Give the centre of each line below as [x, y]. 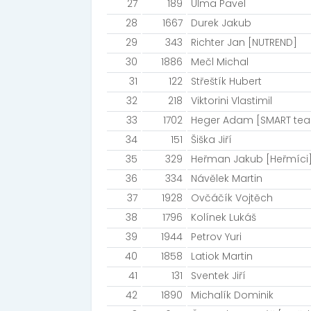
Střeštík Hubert [226, 81]
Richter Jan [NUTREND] [244, 42]
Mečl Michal [220, 62]
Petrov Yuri [216, 237]
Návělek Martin [227, 178]
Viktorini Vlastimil [232, 101]
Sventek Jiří [218, 276]
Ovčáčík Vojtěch [232, 198]
